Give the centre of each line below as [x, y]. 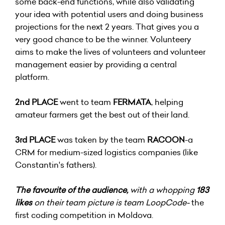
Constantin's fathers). [56, 164]
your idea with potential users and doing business [109, 14]
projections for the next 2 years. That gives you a [107, 26]
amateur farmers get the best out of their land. [102, 114]
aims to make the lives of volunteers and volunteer [110, 51]
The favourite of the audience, [72, 190]
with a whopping [162, 190]
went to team [86, 102]
